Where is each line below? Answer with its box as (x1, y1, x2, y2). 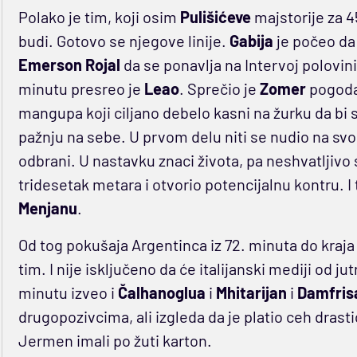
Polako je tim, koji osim (18, 7, 180, 27)
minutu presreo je (18, 79, 144, 99)
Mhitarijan (215, 283, 287, 303)
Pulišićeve (179, 7, 254, 27)
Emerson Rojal (18, 55, 124, 75)
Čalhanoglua (117, 283, 209, 303)
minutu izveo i (18, 283, 118, 303)
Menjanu (18, 198, 77, 218)
